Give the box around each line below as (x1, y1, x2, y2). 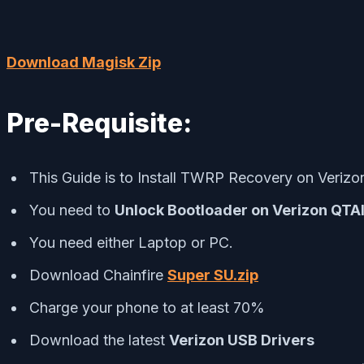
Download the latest (29, 331, 169, 349)
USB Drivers (227, 331, 314, 349)
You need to (29, 201, 115, 219)
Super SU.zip (167, 266, 258, 284)
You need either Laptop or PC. (29, 234, 233, 252)
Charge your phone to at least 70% (29, 299, 265, 317)
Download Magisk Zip (6, 54, 161, 71)
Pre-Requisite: (6, 107, 192, 140)
